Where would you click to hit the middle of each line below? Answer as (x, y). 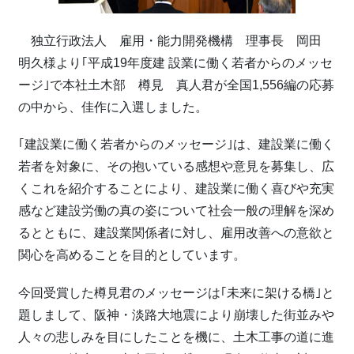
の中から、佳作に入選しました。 (113, 107)
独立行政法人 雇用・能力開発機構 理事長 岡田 (176, 41)
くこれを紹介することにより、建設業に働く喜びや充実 (176, 189)
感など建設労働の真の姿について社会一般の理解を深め (176, 211)
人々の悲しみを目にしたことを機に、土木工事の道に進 (176, 337)
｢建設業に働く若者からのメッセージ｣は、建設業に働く (176, 145)
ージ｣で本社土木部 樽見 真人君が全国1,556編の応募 (176, 85)
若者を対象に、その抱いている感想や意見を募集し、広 (176, 167)
